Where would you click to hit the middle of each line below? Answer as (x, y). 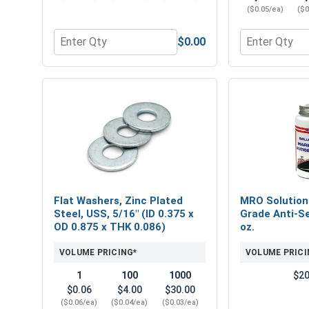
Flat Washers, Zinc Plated (118, 200)
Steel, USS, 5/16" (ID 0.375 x (124, 213)
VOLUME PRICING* (98, 252)
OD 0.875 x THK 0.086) (110, 227)
